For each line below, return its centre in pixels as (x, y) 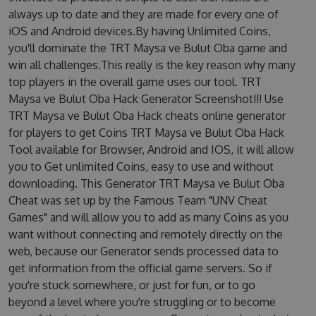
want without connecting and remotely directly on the (145, 234)
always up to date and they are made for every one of (143, 14)
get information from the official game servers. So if (140, 268)
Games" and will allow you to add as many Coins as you (148, 217)
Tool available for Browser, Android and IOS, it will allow (151, 150)
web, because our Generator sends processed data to (143, 251)
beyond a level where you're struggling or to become (142, 302)
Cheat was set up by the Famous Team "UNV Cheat (138, 200)
